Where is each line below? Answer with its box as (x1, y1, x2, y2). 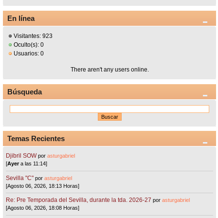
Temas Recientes (7, 134, 65, 143)
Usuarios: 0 (12, 50, 44, 57)
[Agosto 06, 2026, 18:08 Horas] (6, 205, 80, 211)
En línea (7, 14, 35, 22)
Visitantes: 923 (12, 32, 53, 39)
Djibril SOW (6, 152, 37, 160)
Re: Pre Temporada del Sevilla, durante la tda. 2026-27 (6, 197, 152, 204)
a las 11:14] (19, 161, 48, 167)
